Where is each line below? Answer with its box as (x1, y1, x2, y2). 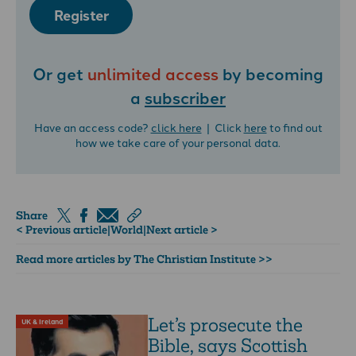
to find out (266, 118, 323, 135)
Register (53, 5, 109, 25)
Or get (33, 61, 87, 86)
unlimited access (87, 61, 219, 86)
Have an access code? (33, 118, 151, 135)
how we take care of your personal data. (75, 133, 281, 150)
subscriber (145, 85, 226, 110)
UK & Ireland (21, 316, 63, 327)
